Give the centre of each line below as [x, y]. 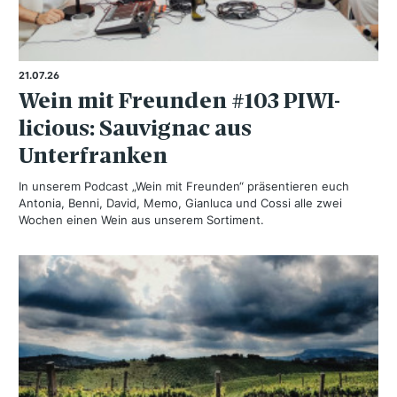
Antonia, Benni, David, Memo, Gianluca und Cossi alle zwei [180, 202]
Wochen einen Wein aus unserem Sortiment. [141, 219]
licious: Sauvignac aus [135, 128]
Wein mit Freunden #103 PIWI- [179, 100]
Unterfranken [93, 155]
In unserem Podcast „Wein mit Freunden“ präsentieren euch [184, 186]
